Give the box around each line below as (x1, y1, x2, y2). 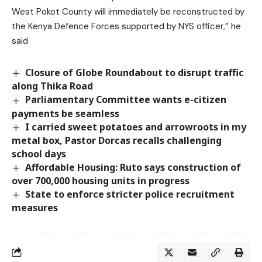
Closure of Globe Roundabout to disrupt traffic (25, 66, 244, 80)
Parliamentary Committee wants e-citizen (25, 93, 227, 106)
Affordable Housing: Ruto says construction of (25, 160, 242, 174)
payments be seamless (12, 106, 119, 120)
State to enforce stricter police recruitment (25, 187, 235, 201)
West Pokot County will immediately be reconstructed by (12, 6, 244, 18)
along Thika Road (12, 80, 93, 93)
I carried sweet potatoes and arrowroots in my (25, 120, 247, 133)
